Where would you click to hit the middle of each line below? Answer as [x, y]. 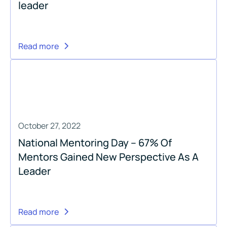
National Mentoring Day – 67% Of [95, 142]
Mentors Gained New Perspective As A [108, 157]
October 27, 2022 [49, 125]
